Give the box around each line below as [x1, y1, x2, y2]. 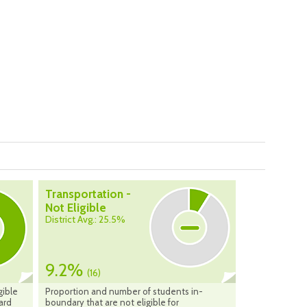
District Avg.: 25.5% [45, 213, 125, 226]
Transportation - [45, 187, 131, 201]
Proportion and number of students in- [45, 286, 203, 297]
